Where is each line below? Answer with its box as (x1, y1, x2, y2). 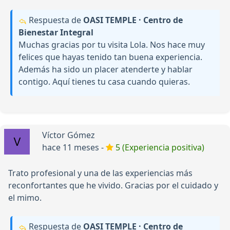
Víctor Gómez (42, 129, 95, 141)
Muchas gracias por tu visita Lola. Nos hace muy (18, 39, 205, 51)
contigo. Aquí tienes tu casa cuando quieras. (18, 76, 190, 88)
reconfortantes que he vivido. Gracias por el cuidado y (8, 180, 218, 191)
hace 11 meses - (42, 142, 106, 154)
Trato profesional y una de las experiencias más (8, 167, 193, 179)
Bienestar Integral (18, 27, 93, 39)
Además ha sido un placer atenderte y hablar (18, 64, 193, 75)
